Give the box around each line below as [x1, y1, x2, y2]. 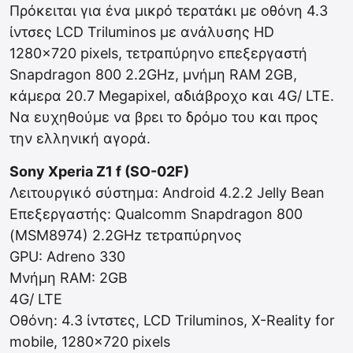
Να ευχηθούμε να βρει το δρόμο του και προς [9, 109, 318, 125]
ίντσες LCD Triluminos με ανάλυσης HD [9, 24, 274, 40]
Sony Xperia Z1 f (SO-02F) [9, 163, 189, 180]
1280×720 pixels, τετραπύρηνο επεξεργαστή [9, 45, 307, 61]
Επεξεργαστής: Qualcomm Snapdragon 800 [9, 206, 303, 222]
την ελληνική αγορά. [9, 130, 150, 147]
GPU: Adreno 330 [9, 248, 125, 265]
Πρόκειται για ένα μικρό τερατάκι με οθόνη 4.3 [9, 2, 328, 19]
